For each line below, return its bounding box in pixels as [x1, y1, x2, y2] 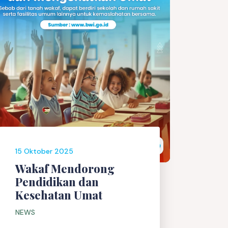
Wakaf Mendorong [15, 160, 115, 176]
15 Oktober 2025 [15, 146, 73, 156]
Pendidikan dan [15, 174, 99, 189]
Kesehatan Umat [15, 187, 102, 203]
